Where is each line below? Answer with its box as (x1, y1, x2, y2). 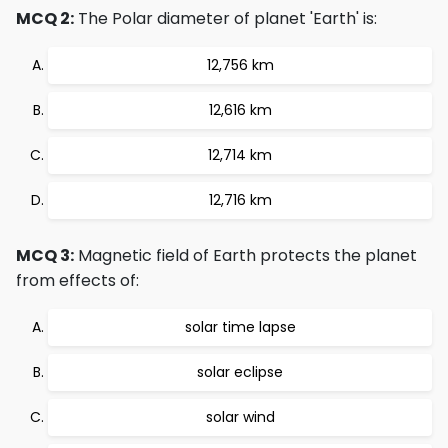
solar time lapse (184, 317, 296, 337)
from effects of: (16, 269, 139, 292)
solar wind (205, 407, 275, 427)
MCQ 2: (16, 7, 74, 30)
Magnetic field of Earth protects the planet (74, 244, 417, 267)
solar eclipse (197, 362, 283, 382)
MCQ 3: (16, 244, 74, 267)
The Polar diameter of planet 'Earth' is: (74, 7, 377, 30)
